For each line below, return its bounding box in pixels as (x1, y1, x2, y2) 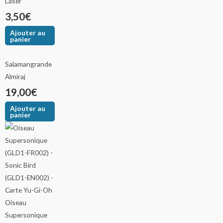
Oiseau (5, 198, 26, 207)
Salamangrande (5, 60, 52, 69)
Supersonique (5, 211, 47, 220)
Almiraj (5, 72, 25, 81)
